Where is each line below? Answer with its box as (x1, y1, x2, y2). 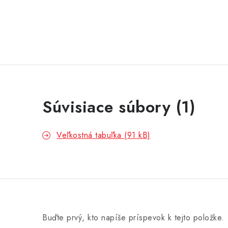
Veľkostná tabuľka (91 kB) (56, 129, 151, 141)
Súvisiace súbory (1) (42, 95, 195, 119)
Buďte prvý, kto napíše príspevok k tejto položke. (42, 212, 224, 223)
